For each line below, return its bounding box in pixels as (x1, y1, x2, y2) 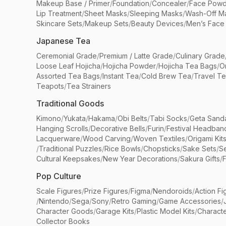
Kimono (36, 114, 61, 123)
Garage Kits (96, 207, 134, 215)
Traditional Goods (36, 98, 104, 108)
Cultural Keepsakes (36, 154, 100, 163)
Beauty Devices (131, 19, 184, 28)
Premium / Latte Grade (99, 51, 173, 60)
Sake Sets (183, 144, 216, 153)
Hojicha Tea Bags (158, 62, 217, 70)
